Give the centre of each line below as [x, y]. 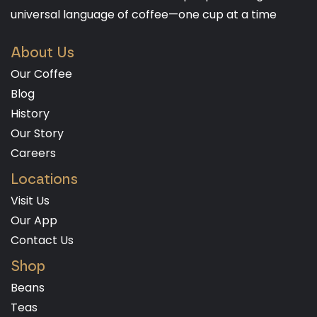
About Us [42, 53]
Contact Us [42, 241]
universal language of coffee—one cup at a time [144, 15]
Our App [34, 221]
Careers [33, 154]
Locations [44, 179]
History [30, 114]
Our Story [37, 134]
